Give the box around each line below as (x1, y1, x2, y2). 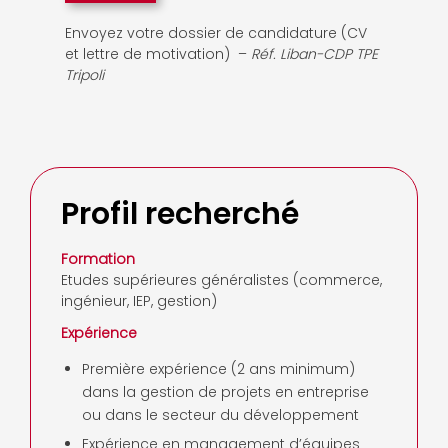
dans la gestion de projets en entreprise (82, 382, 369, 403)
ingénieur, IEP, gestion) (61, 290, 217, 311)
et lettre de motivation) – (65, 43, 251, 64)
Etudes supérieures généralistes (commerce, (61, 269, 382, 290)
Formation (61, 248, 135, 269)
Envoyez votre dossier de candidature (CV (65, 22, 367, 43)
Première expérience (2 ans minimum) (82, 359, 355, 380)
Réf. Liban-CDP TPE (251, 43, 378, 64)
